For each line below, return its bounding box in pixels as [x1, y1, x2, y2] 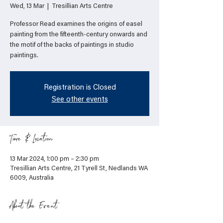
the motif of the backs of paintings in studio [10, 42, 134, 49]
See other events [51, 96, 108, 104]
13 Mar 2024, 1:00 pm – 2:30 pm [10, 156, 99, 163]
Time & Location [10, 132, 53, 149]
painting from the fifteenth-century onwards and [10, 31, 147, 39]
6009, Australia [10, 175, 54, 182]
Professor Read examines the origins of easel [10, 21, 142, 28]
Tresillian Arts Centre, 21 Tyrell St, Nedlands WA [10, 165, 148, 173]
